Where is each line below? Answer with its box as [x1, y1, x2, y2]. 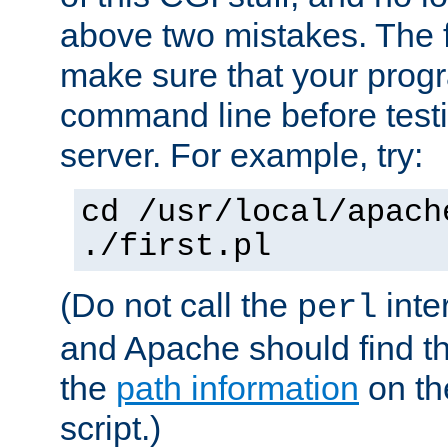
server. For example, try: [60, 135, 423, 174]
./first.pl [81, 228, 271, 265]
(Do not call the [60, 285, 297, 324]
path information [116, 368, 359, 407]
